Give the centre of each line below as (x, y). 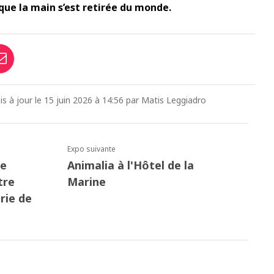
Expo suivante (92, 149)
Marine (87, 182)
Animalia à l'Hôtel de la (131, 165)
